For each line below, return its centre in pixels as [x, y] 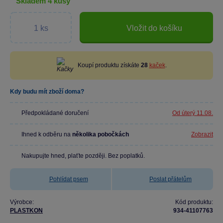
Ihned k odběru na [47, 134]
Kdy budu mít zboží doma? [47, 92]
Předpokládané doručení [55, 113]
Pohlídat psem [68, 179]
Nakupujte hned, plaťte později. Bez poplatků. [83, 156]
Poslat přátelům [170, 179]
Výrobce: [22, 202]
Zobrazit [202, 134]
